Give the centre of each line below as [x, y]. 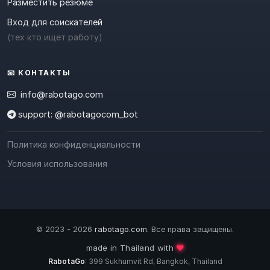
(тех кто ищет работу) [55, 37]
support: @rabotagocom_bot [77, 115]
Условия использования [57, 164]
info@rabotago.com [62, 95]
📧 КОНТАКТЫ [39, 73]
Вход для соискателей [55, 22]
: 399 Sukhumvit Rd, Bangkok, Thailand [153, 262]
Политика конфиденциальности [74, 145]
